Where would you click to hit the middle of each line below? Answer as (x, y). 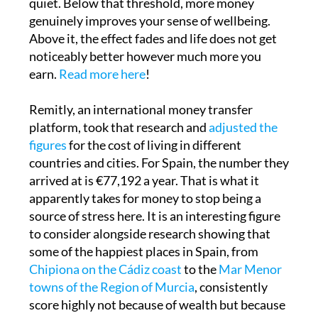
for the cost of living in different (154, 119)
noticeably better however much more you (145, 30)
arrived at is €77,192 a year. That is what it (144, 154)
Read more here (102, 48)
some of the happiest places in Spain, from (143, 225)
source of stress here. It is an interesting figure (154, 190)
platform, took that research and (119, 101)
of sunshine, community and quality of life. (144, 296)
